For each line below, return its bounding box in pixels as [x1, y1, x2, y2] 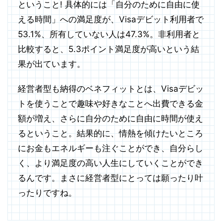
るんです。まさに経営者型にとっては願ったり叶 [18, 173, 203, 183]
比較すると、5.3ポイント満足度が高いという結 [18, 44, 199, 55]
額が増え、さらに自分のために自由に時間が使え [18, 113, 203, 124]
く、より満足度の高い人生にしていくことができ [18, 158, 203, 168]
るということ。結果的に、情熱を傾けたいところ [18, 128, 203, 139]
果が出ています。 [18, 59, 85, 69]
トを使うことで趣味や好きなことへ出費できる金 [18, 99, 203, 109]
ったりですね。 [18, 188, 77, 198]
